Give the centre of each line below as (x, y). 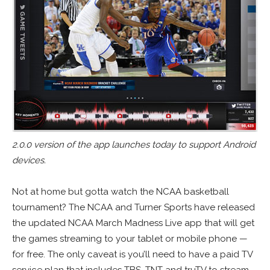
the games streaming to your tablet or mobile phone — (130, 239)
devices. (29, 161)
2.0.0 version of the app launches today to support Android (134, 145)
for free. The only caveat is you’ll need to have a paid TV (132, 255)
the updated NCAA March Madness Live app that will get (133, 223)
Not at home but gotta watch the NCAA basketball (121, 192)
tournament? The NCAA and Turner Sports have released (133, 208)
